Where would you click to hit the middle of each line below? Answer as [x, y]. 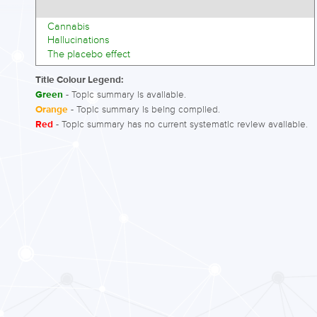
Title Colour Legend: [79, 81]
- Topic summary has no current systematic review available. [180, 125]
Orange [52, 110]
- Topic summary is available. [125, 95]
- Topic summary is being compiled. [144, 110]
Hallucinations [79, 40]
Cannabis [69, 26]
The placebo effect [89, 54]
